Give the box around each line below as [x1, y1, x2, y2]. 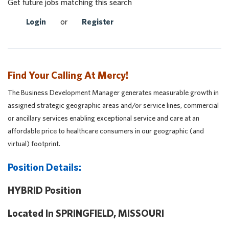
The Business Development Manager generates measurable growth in [8, 88, 219, 97]
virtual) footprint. [8, 140, 60, 148]
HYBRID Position [8, 184, 81, 196]
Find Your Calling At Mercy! [8, 69, 128, 81]
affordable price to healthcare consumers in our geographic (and [8, 127, 204, 135]
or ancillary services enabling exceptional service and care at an [8, 114, 199, 122]
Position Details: [8, 161, 81, 173]
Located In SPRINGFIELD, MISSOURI [8, 207, 164, 219]
